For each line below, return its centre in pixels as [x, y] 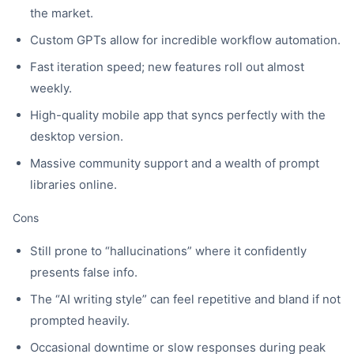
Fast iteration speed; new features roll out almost [167, 67]
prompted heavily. [80, 320]
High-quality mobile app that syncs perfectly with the [178, 115]
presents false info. [84, 272]
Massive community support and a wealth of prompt [175, 163]
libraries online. [73, 185]
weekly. [51, 88]
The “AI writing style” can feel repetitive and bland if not [185, 299]
